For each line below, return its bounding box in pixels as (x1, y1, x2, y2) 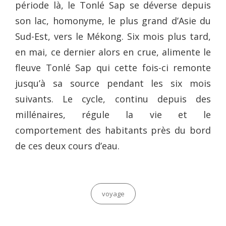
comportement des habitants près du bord (15, 124, 211, 137)
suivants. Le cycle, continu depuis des (15, 93, 211, 105)
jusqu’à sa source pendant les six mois (15, 77, 211, 90)
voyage (101, 189, 125, 199)
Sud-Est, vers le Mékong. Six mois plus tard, (15, 30, 211, 43)
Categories (90, 185, 124, 194)
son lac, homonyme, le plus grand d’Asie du (15, 15, 211, 27)
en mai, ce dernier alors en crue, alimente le (15, 46, 211, 59)
